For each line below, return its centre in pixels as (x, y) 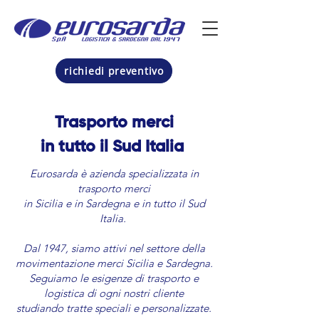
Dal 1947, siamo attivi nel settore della (114, 248)
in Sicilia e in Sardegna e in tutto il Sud (114, 203)
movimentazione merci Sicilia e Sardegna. (114, 263)
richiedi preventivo (114, 71)
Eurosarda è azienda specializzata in (114, 173)
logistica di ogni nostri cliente (114, 293)
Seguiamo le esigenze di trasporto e (114, 278)
